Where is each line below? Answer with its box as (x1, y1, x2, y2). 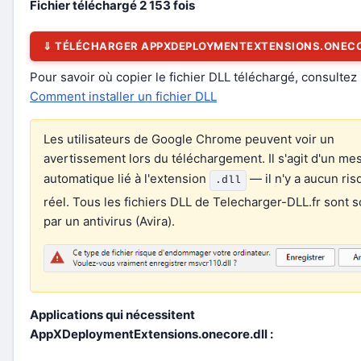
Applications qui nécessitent (30, 307, 195, 322)
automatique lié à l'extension (44, 171, 210, 186)
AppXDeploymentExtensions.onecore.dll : (30, 326, 273, 342)
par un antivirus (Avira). (44, 214, 175, 229)
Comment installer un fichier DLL (30, 89, 217, 104)
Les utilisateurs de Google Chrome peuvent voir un (44, 131, 334, 147)
